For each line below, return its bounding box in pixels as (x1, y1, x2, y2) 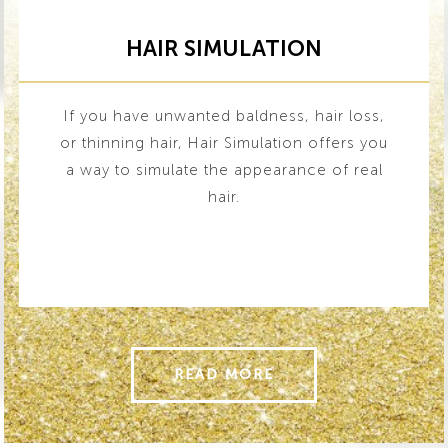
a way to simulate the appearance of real (65, 161, 383, 179)
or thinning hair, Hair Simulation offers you (60, 134, 388, 152)
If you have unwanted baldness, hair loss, (63, 107, 385, 125)
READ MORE (174, 366, 274, 383)
